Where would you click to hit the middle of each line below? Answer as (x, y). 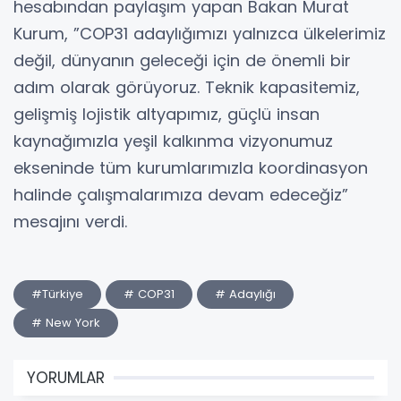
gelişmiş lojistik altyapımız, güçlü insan (166, 114)
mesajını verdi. (70, 221)
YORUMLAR (66, 377)
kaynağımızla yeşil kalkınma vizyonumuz (173, 141)
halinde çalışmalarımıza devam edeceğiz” (181, 194)
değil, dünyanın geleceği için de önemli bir (182, 60)
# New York (66, 322)
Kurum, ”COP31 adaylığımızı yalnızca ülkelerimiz (200, 33)
